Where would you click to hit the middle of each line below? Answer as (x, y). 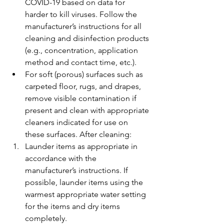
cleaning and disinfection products (88, 38)
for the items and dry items (73, 206)
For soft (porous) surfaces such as (85, 74)
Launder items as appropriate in (82, 146)
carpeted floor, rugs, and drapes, (84, 86)
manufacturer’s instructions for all (84, 26)
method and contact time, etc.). (81, 62)
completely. (46, 218)
